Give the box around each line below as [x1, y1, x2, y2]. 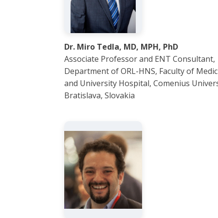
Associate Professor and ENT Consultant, [64, 54, 215, 64]
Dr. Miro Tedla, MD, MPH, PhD [64, 41, 178, 52]
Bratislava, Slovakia [64, 90, 135, 101]
